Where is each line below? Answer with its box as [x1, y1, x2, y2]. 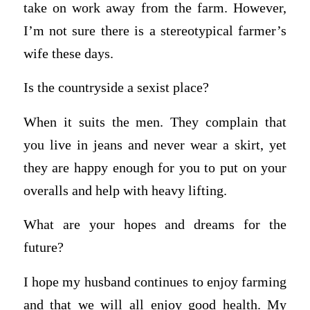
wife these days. [23, 46, 113, 61]
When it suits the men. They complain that [23, 114, 287, 129]
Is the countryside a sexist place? [23, 80, 209, 95]
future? [23, 240, 64, 255]
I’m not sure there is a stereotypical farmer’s [23, 23, 287, 38]
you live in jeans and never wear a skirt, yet [23, 137, 287, 152]
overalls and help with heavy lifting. [23, 183, 227, 198]
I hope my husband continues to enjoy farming [23, 275, 287, 290]
